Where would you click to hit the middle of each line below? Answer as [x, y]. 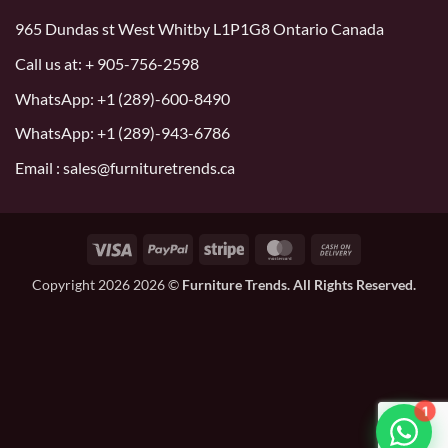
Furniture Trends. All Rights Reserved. [299, 284]
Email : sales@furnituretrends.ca [125, 167]
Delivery [381, 293]
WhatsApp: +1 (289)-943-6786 [122, 133]
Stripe [261, 247]
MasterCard [336, 247]
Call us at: [48, 63]
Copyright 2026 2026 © [107, 284]
